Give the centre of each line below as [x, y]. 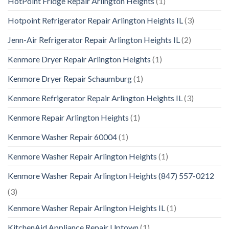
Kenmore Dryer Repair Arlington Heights [79, 59]
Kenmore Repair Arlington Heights [68, 118]
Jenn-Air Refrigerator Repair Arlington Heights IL [94, 40]
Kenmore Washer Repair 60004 [62, 137]
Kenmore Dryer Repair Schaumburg [70, 79]
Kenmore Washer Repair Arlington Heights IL [86, 208]
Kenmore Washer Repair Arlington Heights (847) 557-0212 [111, 176]
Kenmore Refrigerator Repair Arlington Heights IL [95, 98]
